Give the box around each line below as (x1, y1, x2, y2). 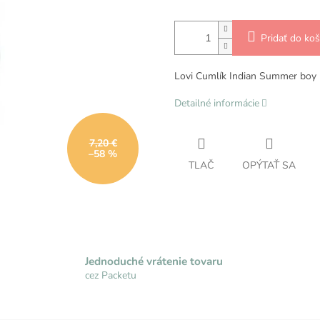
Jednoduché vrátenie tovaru (85, 253, 224, 269)
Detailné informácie (174, 96, 259, 111)
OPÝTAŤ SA (242, 159, 296, 173)
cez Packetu (85, 268, 137, 282)
